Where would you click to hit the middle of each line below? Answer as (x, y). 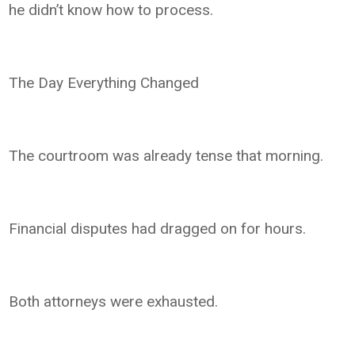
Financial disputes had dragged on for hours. (158, 228)
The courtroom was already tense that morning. (166, 155)
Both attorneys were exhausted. (114, 301)
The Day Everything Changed (104, 82)
